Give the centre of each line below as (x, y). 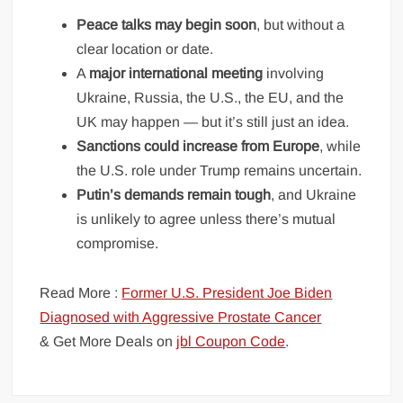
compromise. (118, 244)
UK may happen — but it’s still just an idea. (213, 122)
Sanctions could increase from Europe (198, 147)
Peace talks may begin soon (167, 25)
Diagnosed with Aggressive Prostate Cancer (181, 318)
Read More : (81, 293)
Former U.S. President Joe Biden (227, 293)
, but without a (301, 25)
